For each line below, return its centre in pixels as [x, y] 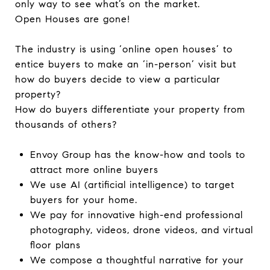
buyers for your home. [83, 200]
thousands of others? [66, 124]
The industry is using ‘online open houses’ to [124, 49]
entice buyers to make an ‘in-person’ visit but [126, 64]
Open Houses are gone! [73, 19]
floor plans [55, 245]
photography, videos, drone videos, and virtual [141, 230]
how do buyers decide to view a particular [118, 79]
